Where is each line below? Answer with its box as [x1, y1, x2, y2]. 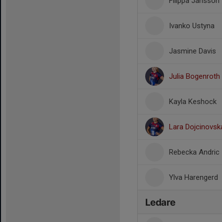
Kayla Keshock [169, 97, 217, 106]
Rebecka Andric [169, 148, 220, 157]
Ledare [145, 197, 175, 208]
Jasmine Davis [169, 47, 216, 55]
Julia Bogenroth [169, 72, 220, 81]
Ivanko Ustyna [169, 21, 215, 30]
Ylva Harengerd [169, 173, 218, 182]
